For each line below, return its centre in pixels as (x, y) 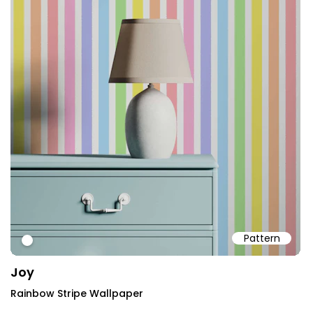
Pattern (262, 238)
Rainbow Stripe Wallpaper (77, 293)
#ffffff (40, 242)
